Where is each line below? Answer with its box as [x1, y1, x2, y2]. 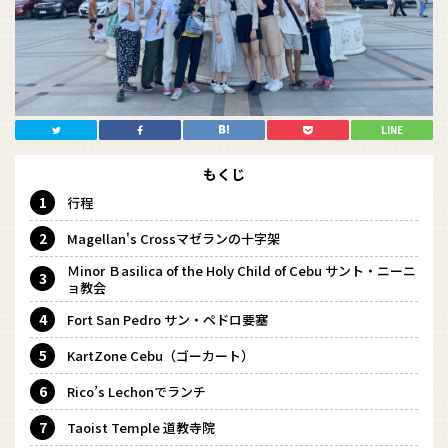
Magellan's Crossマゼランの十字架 [67, 228, 280, 248]
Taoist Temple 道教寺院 [67, 417, 215, 437]
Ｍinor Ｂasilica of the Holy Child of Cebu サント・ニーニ [67, 260, 416, 280]
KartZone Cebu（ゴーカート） [67, 345, 254, 365]
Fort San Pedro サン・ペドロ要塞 [67, 309, 268, 329]
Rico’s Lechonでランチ [67, 381, 206, 401]
